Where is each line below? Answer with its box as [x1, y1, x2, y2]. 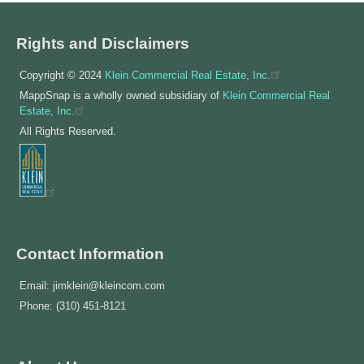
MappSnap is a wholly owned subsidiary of [19, 89, 223, 102]
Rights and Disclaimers [16, 33, 189, 52]
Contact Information [16, 244, 164, 262]
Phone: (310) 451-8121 [19, 299, 126, 312]
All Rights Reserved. [19, 124, 116, 137]
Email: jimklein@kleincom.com [19, 279, 165, 292]
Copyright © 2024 [19, 68, 105, 81]
